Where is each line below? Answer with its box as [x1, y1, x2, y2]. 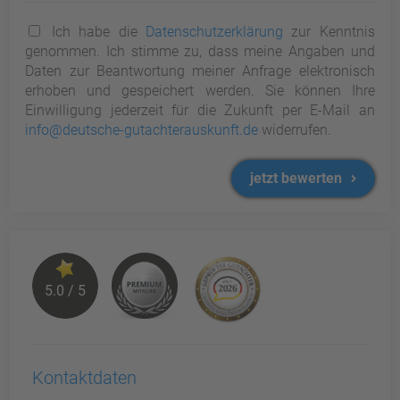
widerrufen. [258, 121, 332, 138]
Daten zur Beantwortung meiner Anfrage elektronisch [25, 62, 375, 79]
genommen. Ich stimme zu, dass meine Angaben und [25, 42, 375, 60]
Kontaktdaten [32, 367, 137, 388]
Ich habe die [43, 22, 146, 40]
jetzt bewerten [249, 169, 346, 187]
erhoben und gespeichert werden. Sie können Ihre [25, 81, 375, 99]
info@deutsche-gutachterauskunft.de [25, 121, 259, 138]
